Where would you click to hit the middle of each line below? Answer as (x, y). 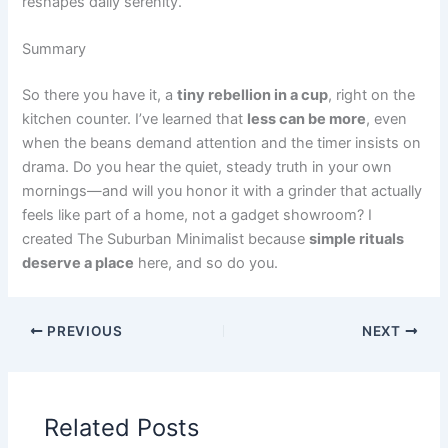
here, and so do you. (206, 263)
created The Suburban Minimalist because (166, 239)
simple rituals (357, 239)
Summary (54, 49)
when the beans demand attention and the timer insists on (222, 143)
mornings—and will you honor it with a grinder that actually (222, 191)
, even (387, 119)
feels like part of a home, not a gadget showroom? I (197, 215)
